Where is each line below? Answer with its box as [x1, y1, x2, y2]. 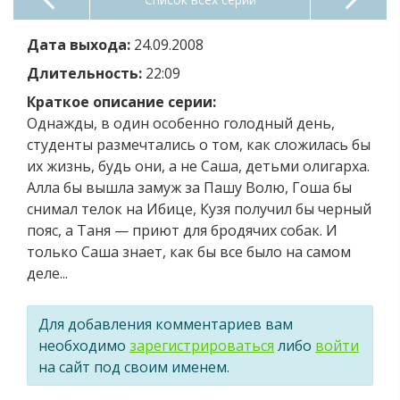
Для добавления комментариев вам [38, 313, 293, 334]
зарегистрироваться [129, 335, 274, 355]
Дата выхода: [27, 34, 130, 54]
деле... [27, 262, 68, 283]
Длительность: [27, 62, 142, 83]
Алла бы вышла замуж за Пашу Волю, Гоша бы [27, 177, 352, 197]
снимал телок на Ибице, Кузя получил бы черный [27, 198, 371, 219]
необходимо [38, 335, 129, 355]
